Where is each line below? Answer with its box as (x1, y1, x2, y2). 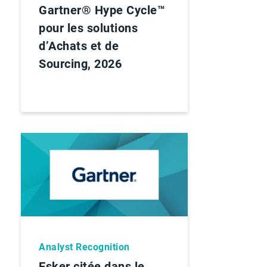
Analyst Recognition (39, 241, 130, 253)
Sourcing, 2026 (39, 57, 122, 71)
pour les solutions (39, 21, 138, 35)
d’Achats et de (39, 39, 119, 53)
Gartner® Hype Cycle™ (39, 3, 165, 17)
